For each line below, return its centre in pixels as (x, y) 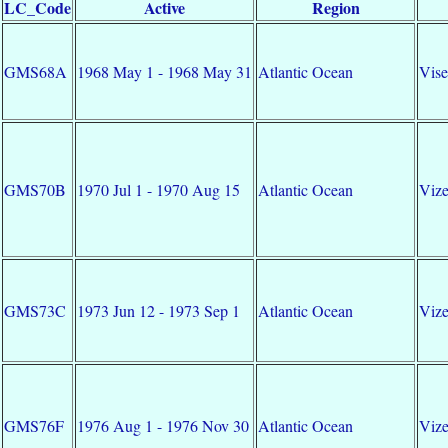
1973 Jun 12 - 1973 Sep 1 (159, 310)
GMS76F (34, 425)
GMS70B (35, 189)
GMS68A (36, 71)
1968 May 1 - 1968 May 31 (165, 71)
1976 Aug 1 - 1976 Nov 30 (163, 425)
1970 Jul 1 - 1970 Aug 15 (159, 189)
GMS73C (35, 310)
